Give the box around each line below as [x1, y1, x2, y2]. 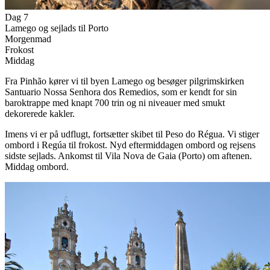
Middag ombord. [5, 161, 69, 172]
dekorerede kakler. [5, 108, 75, 119]
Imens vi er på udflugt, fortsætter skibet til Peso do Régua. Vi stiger [5, 128, 259, 139]
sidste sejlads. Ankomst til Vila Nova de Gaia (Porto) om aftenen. [5, 150, 252, 161]
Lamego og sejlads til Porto [5, 22, 108, 33]
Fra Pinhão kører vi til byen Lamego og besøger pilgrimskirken [5, 75, 244, 86]
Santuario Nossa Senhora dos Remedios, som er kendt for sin [5, 86, 237, 97]
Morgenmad [5, 33, 51, 44]
